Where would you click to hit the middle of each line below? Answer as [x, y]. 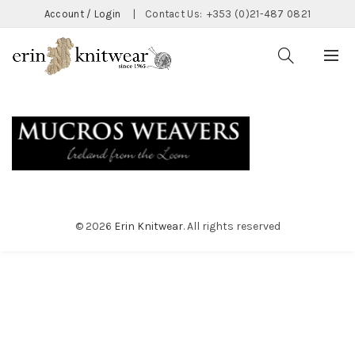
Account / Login [82, 14]
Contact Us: [175, 14]
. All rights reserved [231, 227]
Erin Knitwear [148, 227]
